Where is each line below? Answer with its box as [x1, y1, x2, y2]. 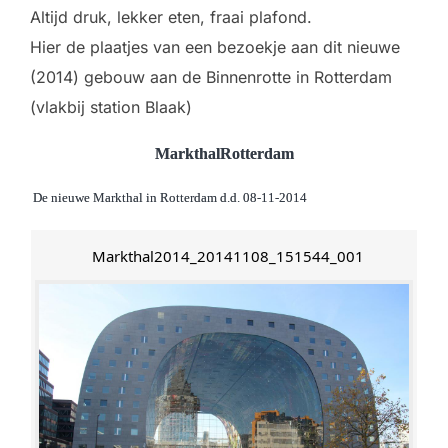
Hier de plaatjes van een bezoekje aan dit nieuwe [30, 37, 400, 57]
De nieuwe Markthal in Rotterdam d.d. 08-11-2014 [33, 190, 307, 205]
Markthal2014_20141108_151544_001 [92, 246, 364, 266]
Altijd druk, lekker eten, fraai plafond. [30, 7, 312, 27]
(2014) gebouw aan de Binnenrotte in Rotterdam [30, 67, 392, 87]
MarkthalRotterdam [154, 145, 294, 162]
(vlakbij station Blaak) [30, 97, 192, 117]
